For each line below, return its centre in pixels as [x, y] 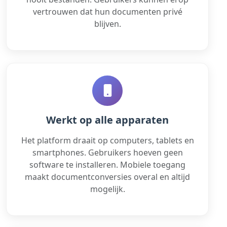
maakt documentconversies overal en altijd [107, 177]
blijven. [107, 24]
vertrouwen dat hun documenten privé [107, 11]
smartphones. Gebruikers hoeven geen [107, 152]
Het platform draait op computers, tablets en [107, 140]
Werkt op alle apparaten [107, 120]
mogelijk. [107, 189]
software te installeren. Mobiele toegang [107, 164]
